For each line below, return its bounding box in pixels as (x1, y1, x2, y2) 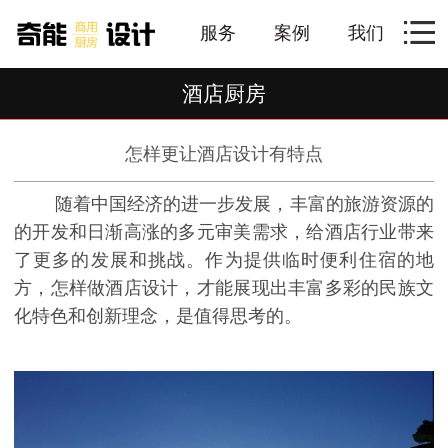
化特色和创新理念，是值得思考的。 (14, 306, 302, 327)
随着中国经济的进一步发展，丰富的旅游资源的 (14, 194, 434, 215)
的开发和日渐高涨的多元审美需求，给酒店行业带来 (14, 222, 434, 243)
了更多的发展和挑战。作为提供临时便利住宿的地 (14, 250, 434, 271)
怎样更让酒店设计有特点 (125, 144, 323, 165)
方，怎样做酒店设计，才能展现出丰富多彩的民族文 (14, 278, 434, 299)
